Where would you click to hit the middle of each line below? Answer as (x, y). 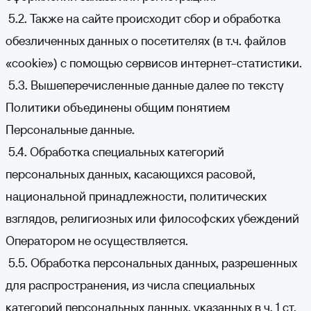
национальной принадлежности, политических (136, 196)
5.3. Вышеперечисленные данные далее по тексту (145, 85)
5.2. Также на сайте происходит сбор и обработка (143, 18)
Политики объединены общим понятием (118, 107)
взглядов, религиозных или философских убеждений (152, 218)
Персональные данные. (70, 129)
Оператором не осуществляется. (97, 241)
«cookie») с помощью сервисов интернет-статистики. (154, 63)
